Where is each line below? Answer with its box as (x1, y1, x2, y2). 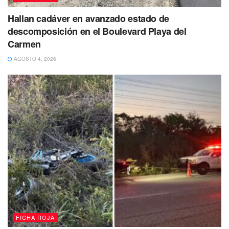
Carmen (8, 37, 41, 51)
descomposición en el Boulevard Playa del (8, 24, 187, 38)
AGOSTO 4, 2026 (12, 55, 56, 62)
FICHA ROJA (16, 213, 55, 222)
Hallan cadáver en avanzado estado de (8, 11, 170, 25)
